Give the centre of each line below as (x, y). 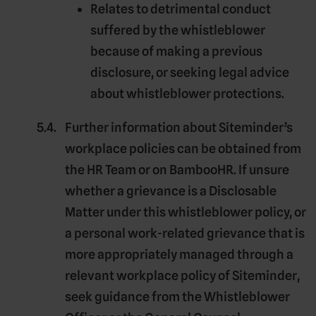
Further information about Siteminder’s (179, 127)
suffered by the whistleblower (178, 30)
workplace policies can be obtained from (183, 148)
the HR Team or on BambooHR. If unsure (177, 169)
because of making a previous (176, 51)
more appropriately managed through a (179, 254)
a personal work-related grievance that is (185, 233)
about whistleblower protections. (187, 93)
